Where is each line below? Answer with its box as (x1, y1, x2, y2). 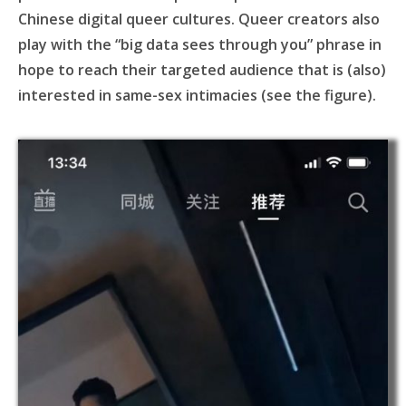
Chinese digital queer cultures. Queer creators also (18, 9, 380, 29)
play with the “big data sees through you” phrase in (18, 34, 382, 54)
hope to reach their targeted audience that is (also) (18, 60, 386, 80)
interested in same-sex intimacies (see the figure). (18, 85, 376, 105)
